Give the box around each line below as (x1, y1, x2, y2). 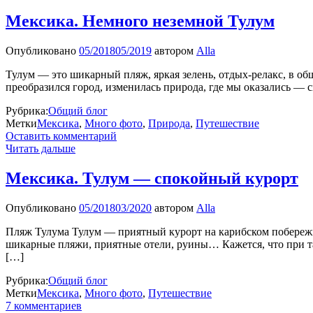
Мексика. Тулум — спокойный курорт (6, 169, 298, 188)
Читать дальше (6, 143, 75, 155)
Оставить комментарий (6, 130, 117, 143)
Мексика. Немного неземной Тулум (6, 12, 275, 31)
